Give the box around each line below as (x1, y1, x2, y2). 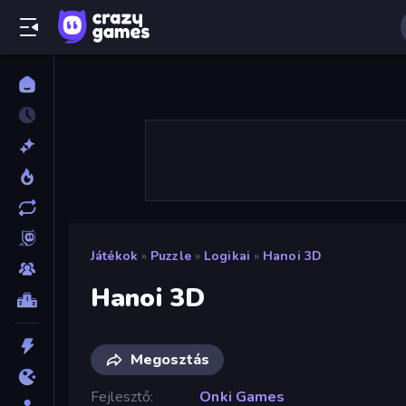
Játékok (91, 247, 138, 265)
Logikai (204, 247, 250, 265)
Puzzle (150, 247, 191, 265)
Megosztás (130, 349, 209, 370)
